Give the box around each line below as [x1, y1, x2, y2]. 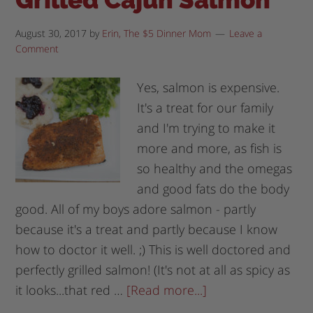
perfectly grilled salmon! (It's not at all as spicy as [15, 261, 291, 278]
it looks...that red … [15, 281, 127, 298]
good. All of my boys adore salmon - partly [15, 200, 256, 217]
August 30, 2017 [15, 26, 87, 40]
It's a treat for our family [137, 99, 274, 116]
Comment [15, 41, 59, 55]
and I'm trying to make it [137, 119, 276, 136]
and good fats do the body [137, 180, 290, 197]
